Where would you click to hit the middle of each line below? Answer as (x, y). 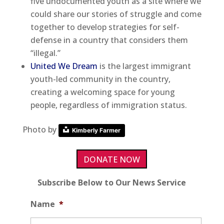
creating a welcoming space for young (102, 92)
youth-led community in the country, (100, 79)
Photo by (40, 129)
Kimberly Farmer (96, 130)
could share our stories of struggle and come (116, 14)
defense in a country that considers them (109, 40)
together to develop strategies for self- (105, 27)
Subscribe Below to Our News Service (112, 182)
